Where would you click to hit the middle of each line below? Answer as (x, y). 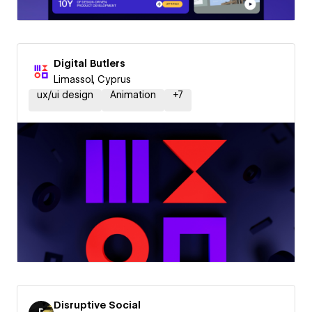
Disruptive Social (97, 305)
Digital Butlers (89, 63)
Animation (133, 95)
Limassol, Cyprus (92, 79)
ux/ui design (65, 95)
